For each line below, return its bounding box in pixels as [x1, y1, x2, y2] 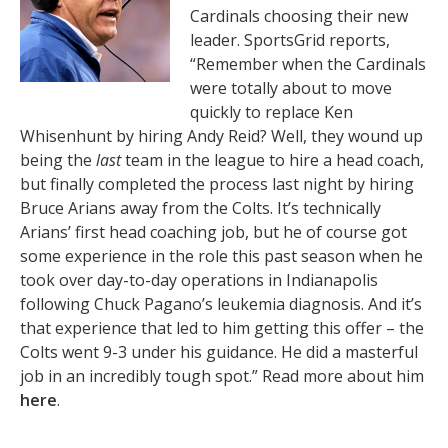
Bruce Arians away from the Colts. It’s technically [20, 197, 381, 219]
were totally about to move [190, 77, 392, 99]
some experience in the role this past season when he [20, 245, 423, 267]
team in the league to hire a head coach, [121, 149, 424, 171]
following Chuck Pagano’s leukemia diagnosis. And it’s [20, 293, 422, 315]
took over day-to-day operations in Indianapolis [20, 269, 378, 291]
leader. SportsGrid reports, [190, 29, 390, 51]
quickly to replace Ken [190, 101, 353, 123]
